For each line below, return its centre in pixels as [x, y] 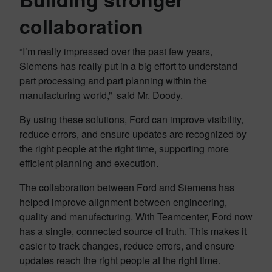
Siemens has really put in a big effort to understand [128, 66]
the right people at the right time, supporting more [124, 149]
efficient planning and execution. [89, 163]
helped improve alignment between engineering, [123, 202]
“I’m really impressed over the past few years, [116, 52]
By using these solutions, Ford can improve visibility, [131, 120]
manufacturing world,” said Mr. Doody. [101, 95]
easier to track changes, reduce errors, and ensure [127, 246]
